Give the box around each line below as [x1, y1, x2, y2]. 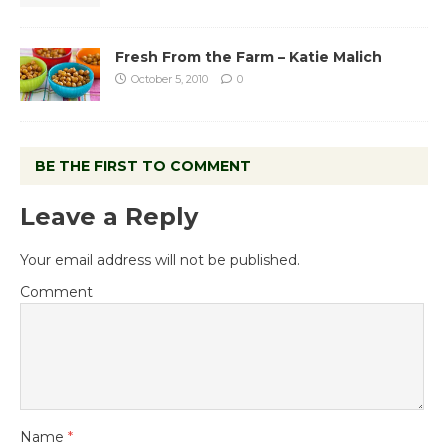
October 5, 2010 [131, 72, 208, 87]
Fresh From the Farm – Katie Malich [115, 48, 382, 67]
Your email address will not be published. [20, 251, 300, 270]
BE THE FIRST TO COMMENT [35, 157, 251, 176]
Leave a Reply [20, 202, 198, 232]
